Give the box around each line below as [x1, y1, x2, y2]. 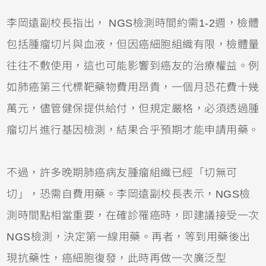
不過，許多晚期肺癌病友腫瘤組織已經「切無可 [7, 166, 237, 179]
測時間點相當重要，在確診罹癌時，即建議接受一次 [7, 209, 259, 221]
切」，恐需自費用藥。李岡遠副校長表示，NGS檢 [7, 188, 251, 200]
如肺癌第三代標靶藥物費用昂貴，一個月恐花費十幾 [7, 81, 259, 93]
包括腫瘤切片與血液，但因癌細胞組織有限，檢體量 [7, 38, 259, 50]
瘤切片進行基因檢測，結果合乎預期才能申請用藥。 [7, 123, 259, 136]
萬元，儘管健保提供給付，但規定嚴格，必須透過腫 [7, 102, 259, 115]
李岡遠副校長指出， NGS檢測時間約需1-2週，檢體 [7, 17, 259, 29]
